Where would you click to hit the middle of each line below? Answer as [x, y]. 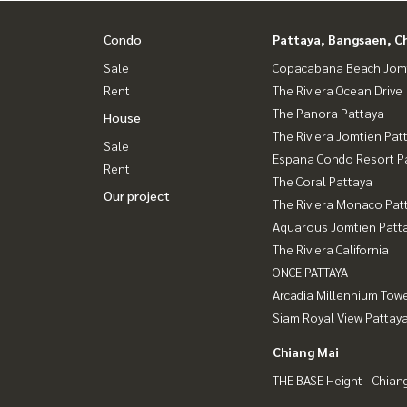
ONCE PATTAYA [310, 272]
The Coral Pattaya [323, 181]
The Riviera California [331, 249]
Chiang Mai [306, 352]
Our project [137, 195]
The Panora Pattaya [328, 113]
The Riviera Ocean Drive [338, 90]
